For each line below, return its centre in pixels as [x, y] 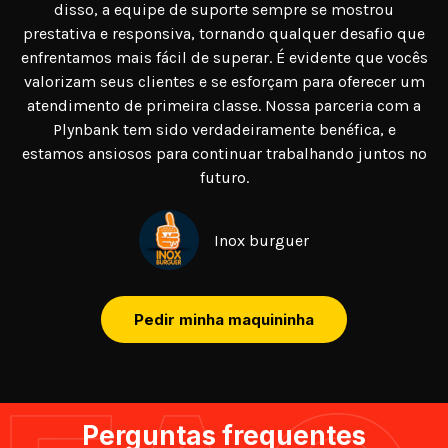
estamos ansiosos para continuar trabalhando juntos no [224, 154]
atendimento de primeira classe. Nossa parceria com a [224, 106]
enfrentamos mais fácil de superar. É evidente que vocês [224, 58]
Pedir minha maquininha [224, 320]
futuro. [224, 178]
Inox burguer [261, 241]
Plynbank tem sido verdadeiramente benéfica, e [224, 130]
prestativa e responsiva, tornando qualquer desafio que [224, 34]
